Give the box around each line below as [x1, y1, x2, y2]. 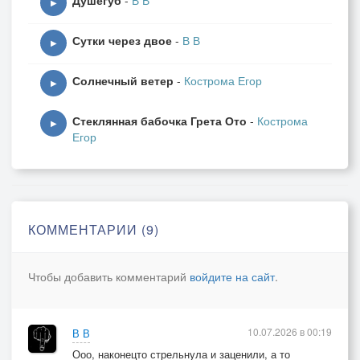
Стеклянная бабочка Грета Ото [72, 112, 247, 129]
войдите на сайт [190, 268, 275, 284]
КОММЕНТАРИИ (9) [28, 220, 159, 239]
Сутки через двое [72, 32, 172, 48]
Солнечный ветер [72, 72, 174, 88]
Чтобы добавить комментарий [28, 268, 190, 284]
